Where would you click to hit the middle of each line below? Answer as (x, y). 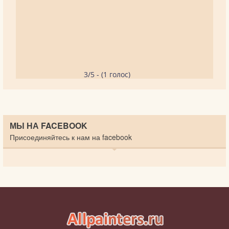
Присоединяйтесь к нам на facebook (71, 137)
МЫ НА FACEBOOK (49, 125)
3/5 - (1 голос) (107, 74)
